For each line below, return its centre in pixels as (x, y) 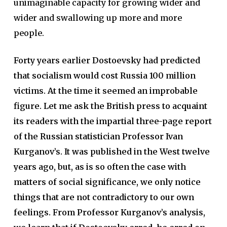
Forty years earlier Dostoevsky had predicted (107, 60)
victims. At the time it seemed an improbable (105, 90)
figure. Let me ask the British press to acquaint (110, 106)
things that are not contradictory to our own (104, 197)
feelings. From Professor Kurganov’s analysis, (109, 212)
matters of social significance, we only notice (107, 182)
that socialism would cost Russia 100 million (104, 75)
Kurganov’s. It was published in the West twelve (111, 151)
